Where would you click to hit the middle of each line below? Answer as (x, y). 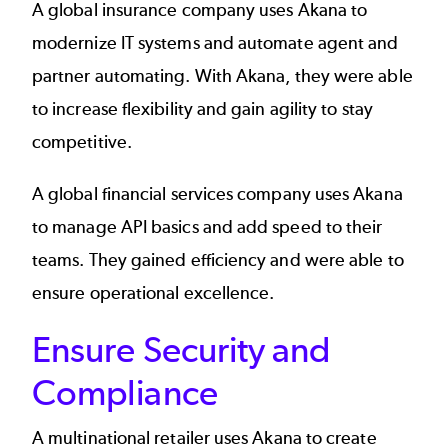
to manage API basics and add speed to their (207, 226)
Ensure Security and (181, 350)
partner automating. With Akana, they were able (222, 76)
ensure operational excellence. (155, 292)
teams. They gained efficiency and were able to (218, 259)
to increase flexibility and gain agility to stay (202, 109)
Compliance (125, 393)
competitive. (86, 142)
